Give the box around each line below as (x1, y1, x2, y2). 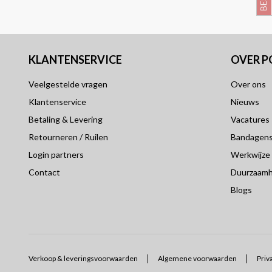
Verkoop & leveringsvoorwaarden (29, 253, 138, 263)
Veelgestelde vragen (29, 79, 107, 89)
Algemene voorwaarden (158, 253, 237, 263)
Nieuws (231, 97, 260, 107)
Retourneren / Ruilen (29, 132, 108, 142)
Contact (29, 167, 60, 177)
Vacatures (231, 114, 270, 124)
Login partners (29, 149, 84, 160)
